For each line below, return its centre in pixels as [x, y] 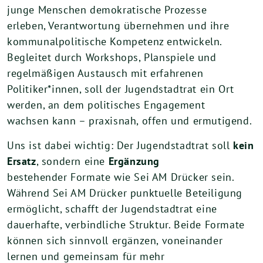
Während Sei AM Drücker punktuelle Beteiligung [125, 193]
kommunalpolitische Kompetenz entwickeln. [115, 41]
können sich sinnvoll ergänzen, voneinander [115, 240]
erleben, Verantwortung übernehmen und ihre [118, 26]
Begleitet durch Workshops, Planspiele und [112, 57]
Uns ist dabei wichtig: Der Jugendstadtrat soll [120, 145]
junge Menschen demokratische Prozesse [107, 10]
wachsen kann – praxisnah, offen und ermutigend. [130, 121]
